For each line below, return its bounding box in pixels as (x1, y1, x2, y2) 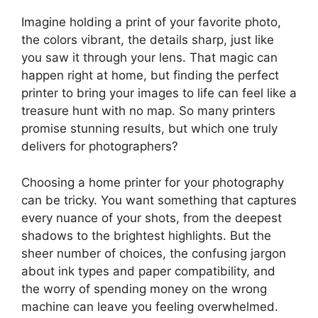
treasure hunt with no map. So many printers (21, 104, 275, 119)
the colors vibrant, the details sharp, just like (21, 33, 274, 48)
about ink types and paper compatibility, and (21, 263, 275, 278)
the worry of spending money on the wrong (21, 281, 267, 296)
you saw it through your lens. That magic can (21, 50, 278, 65)
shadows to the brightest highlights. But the (21, 228, 271, 243)
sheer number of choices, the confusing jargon (21, 246, 286, 261)
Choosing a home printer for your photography (21, 175, 284, 190)
